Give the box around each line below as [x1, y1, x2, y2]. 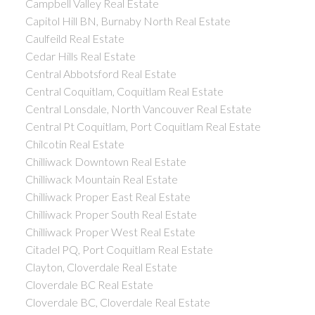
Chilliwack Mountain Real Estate [25, 172, 178, 186]
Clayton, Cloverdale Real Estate [25, 259, 177, 274]
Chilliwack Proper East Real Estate [25, 189, 191, 203]
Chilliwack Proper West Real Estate [25, 224, 195, 238]
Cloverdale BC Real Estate [25, 277, 153, 291]
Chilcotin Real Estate [25, 136, 124, 150]
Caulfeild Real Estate [25, 31, 124, 45]
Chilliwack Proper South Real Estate [25, 207, 197, 221]
